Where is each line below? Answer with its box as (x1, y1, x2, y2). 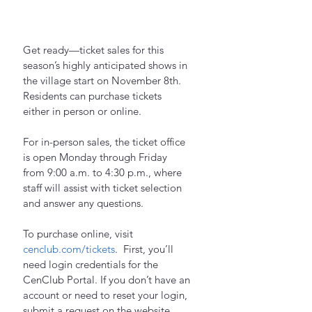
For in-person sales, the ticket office (23, 135, 188, 148)
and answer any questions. (23, 196, 143, 210)
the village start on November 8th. (23, 74, 184, 87)
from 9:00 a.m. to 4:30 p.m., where (23, 166, 185, 179)
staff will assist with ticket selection (23, 181, 185, 194)
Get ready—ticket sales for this (23, 43, 166, 56)
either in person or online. (23, 104, 141, 118)
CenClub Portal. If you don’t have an (23, 273, 193, 286)
